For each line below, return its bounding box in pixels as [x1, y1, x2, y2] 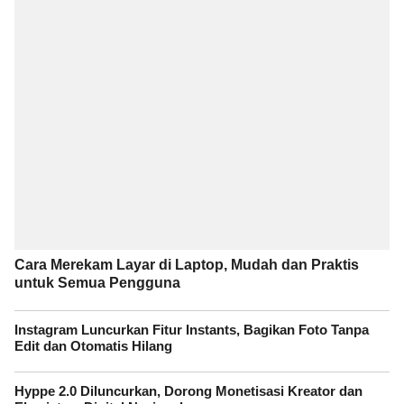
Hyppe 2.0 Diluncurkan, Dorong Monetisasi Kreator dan [14, 384, 363, 399]
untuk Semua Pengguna [14, 274, 180, 290]
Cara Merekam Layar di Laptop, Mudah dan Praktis [14, 256, 359, 272]
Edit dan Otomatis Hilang [14, 338, 172, 353]
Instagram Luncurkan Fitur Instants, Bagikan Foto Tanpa [14, 322, 369, 337]
